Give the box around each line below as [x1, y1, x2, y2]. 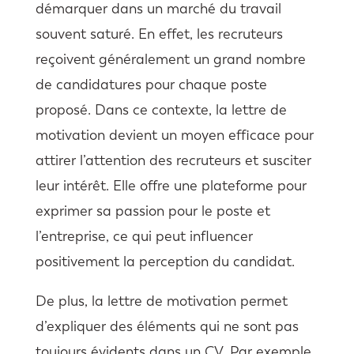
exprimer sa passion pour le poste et [35, 201, 270, 220]
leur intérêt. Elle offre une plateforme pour [35, 176, 307, 194]
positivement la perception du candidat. [35, 252, 295, 270]
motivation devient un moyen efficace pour [35, 126, 314, 144]
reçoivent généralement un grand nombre [35, 50, 306, 68]
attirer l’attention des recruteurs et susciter [35, 151, 311, 169]
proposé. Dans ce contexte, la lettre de [35, 100, 287, 119]
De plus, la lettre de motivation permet [35, 292, 288, 310]
